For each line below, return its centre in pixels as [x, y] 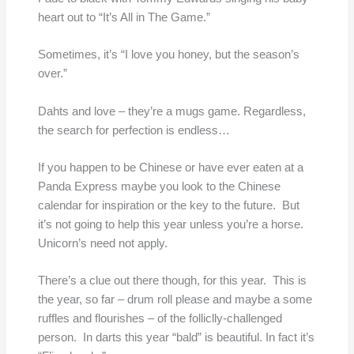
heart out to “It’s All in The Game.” [124, 18]
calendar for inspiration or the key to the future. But [168, 206]
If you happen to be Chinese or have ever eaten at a [170, 168]
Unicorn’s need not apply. [102, 244]
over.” [52, 74]
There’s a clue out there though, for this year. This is [172, 281]
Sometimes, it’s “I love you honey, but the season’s [168, 55]
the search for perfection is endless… [134, 130]
